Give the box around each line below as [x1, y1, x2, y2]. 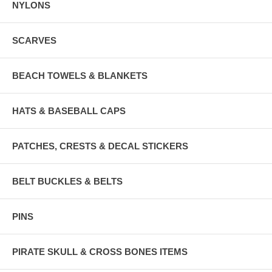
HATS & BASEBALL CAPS [12, 105, 126, 116]
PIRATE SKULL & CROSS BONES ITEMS [12, 246, 188, 257]
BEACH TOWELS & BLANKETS [12, 70, 148, 81]
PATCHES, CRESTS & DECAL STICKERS [12, 140, 188, 151]
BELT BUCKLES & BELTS [12, 175, 123, 186]
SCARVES [12, 35, 56, 46]
